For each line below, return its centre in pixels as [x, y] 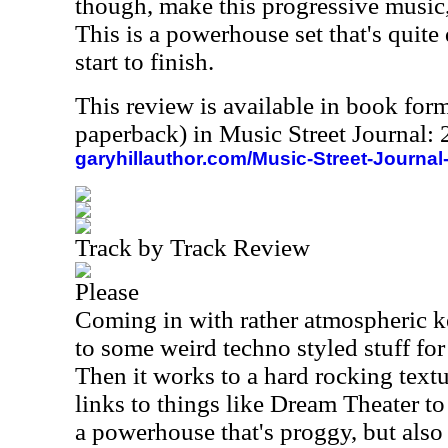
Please [107, 291]
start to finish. [144, 61]
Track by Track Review [192, 247]
